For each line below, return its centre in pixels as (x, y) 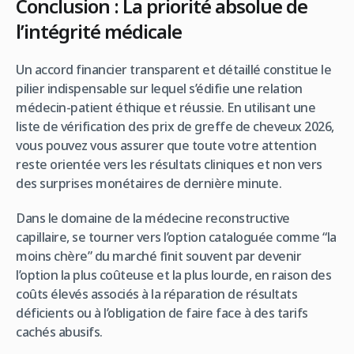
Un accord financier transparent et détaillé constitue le (173, 69)
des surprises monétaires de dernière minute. (149, 183)
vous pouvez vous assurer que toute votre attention (166, 145)
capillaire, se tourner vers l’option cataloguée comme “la (176, 237)
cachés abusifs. (59, 331)
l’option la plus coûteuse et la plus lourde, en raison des (173, 275)
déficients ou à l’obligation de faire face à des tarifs (162, 313)
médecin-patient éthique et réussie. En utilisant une (166, 107)
